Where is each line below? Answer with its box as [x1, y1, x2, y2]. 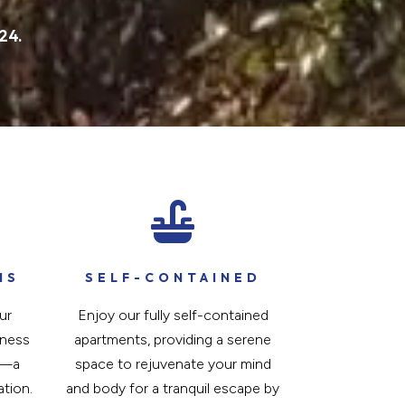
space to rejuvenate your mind [74, 354, 271, 372]
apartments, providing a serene [74, 330, 272, 348]
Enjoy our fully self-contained [77, 306, 268, 324]
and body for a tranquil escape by [66, 379, 280, 397]
